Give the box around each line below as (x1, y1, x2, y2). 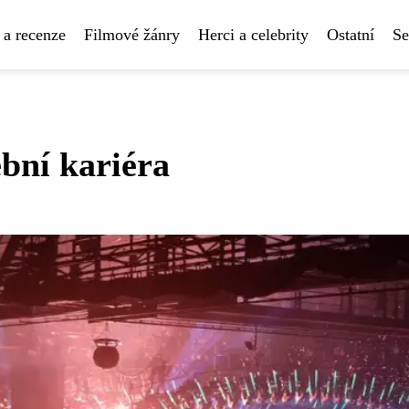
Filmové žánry (84, 26, 180, 44)
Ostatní (327, 26, 374, 44)
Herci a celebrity (198, 26, 309, 44)
